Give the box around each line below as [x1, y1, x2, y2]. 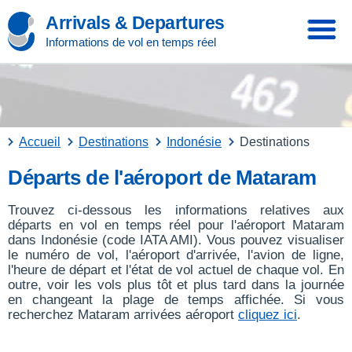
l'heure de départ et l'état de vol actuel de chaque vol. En [8, 262, 344, 277]
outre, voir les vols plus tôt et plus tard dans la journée [8, 277, 344, 292]
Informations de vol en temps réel [46, 35, 216, 49]
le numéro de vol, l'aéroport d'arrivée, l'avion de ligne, [8, 247, 344, 262]
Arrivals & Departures [46, 13, 225, 33]
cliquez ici [238, 307, 297, 322]
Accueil [19, 135, 60, 148]
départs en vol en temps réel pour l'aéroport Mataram [8, 218, 344, 233]
